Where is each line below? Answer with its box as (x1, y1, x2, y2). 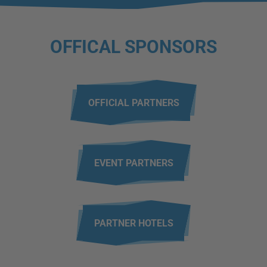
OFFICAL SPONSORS (50, 36, 217, 58)
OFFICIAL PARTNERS (88, 97, 179, 108)
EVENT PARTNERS (94, 157, 173, 169)
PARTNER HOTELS (94, 217, 173, 229)
